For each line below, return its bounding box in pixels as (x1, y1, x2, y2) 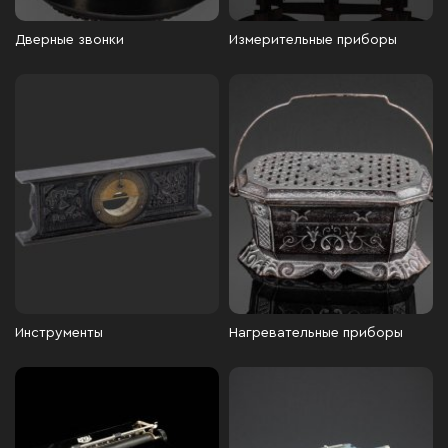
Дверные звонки (15, 33, 124, 47)
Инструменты (15, 326, 103, 340)
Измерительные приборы (229, 33, 397, 47)
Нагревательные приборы (229, 326, 403, 340)
